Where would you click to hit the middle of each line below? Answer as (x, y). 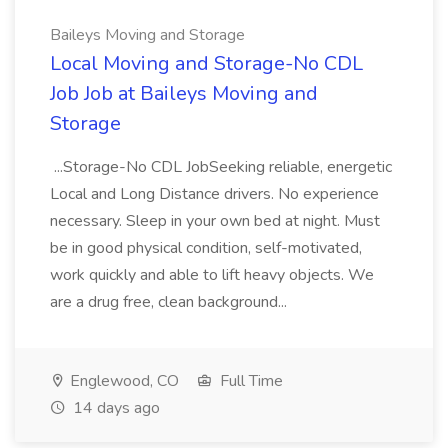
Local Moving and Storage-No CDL (206, 63)
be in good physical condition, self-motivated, (206, 248)
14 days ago (114, 408)
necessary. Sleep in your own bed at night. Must (215, 221)
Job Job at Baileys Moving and (184, 93)
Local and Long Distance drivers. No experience (214, 194)
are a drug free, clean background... (170, 302)
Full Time (249, 381)
